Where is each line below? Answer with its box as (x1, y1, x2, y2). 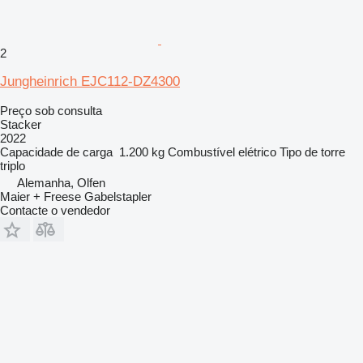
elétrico (238, 144, 276, 159)
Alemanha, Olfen (17, 175, 105, 190)
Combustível (168, 144, 235, 159)
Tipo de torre (280, 144, 345, 159)
